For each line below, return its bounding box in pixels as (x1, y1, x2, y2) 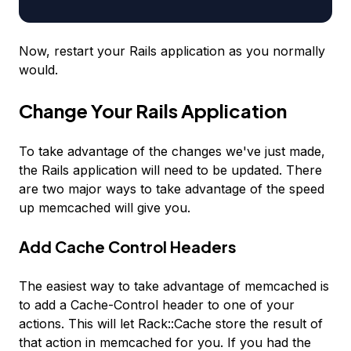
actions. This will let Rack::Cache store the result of (19, 316, 323, 332)
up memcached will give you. (19, 200, 190, 216)
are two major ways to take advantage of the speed (19, 181, 324, 197)
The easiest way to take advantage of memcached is (19, 278, 329, 295)
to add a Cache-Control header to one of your (19, 297, 295, 313)
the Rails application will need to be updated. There (19, 162, 322, 179)
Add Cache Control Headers (19, 237, 237, 257)
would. (19, 62, 58, 78)
